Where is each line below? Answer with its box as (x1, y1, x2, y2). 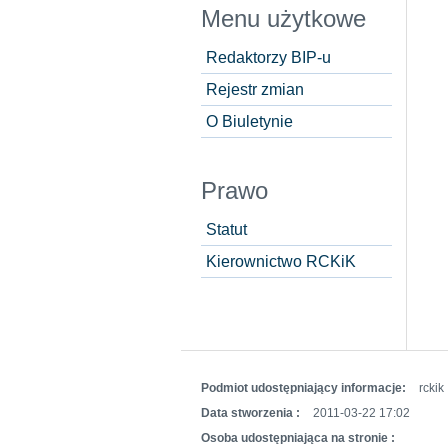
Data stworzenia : (201, 406, 300, 421)
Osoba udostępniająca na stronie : (201, 431, 395, 446)
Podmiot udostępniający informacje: (201, 381, 409, 396)
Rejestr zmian (206, 80, 304, 99)
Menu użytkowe (201, 5, 366, 33)
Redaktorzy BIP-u (206, 48, 331, 67)
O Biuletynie (206, 112, 293, 131)
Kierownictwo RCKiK (206, 252, 356, 271)
